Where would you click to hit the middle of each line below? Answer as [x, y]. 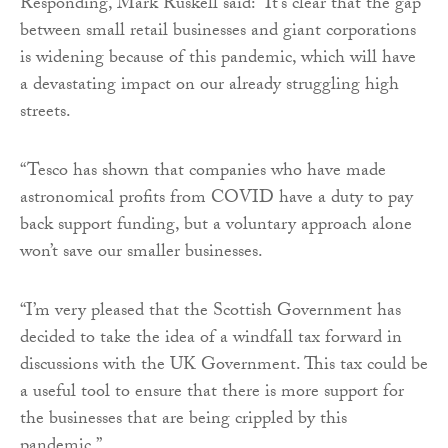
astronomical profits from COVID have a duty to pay [216, 199]
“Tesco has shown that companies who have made [203, 172]
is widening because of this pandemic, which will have [218, 59]
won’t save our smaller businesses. [141, 253]
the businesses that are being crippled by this [183, 420]
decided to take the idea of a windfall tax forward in [211, 339]
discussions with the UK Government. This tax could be [224, 366]
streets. [45, 113]
